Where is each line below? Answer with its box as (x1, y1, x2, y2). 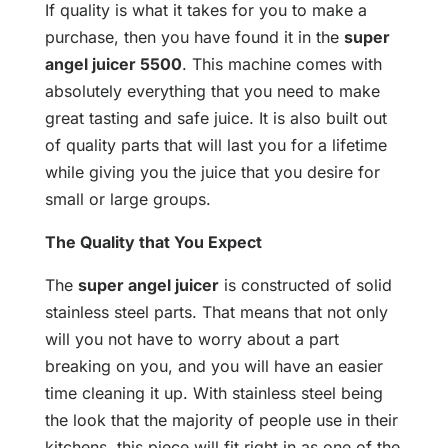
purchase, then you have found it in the (44, 27, 344, 48)
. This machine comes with (181, 54, 382, 75)
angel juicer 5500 (44, 54, 182, 75)
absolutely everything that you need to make (44, 81, 380, 102)
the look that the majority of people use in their (44, 410, 398, 431)
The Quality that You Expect (44, 232, 262, 253)
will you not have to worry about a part (44, 329, 339, 350)
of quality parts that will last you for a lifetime (44, 135, 387, 156)
